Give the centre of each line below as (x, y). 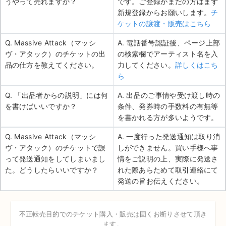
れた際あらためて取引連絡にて (168, 170)
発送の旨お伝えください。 (161, 181)
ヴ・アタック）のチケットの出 (55, 54)
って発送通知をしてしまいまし (55, 159)
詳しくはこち (196, 65)
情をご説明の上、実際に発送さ (168, 159)
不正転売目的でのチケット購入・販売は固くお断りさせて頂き (113, 214)
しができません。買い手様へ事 (168, 148)
